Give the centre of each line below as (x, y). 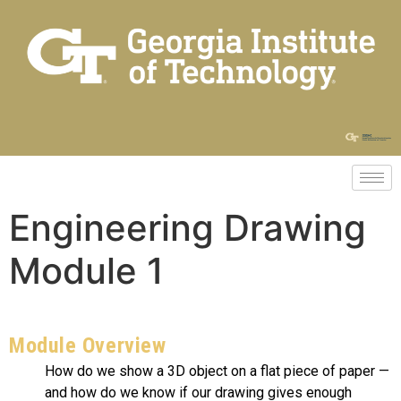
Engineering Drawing (188, 228)
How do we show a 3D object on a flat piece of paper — (217, 371)
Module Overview (88, 346)
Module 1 (86, 271)
